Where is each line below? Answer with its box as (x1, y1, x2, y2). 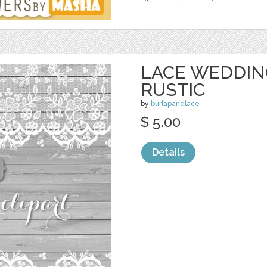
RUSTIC (141, 79, 205, 100)
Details (152, 147, 185, 158)
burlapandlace (151, 100, 200, 108)
